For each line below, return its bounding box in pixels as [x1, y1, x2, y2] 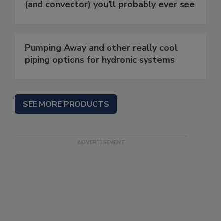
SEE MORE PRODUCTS [23, 99, 109, 110]
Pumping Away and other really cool [25, 42, 178, 54]
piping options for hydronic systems [25, 54, 175, 66]
